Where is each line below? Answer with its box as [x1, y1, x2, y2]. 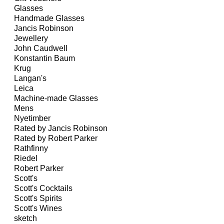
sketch [14, 214, 37, 223]
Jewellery [14, 34, 48, 43]
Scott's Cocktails [14, 184, 72, 193]
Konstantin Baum [14, 54, 75, 63]
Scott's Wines [14, 204, 62, 213]
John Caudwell [14, 44, 67, 53]
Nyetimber [14, 114, 50, 123]
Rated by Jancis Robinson [14, 124, 107, 133]
